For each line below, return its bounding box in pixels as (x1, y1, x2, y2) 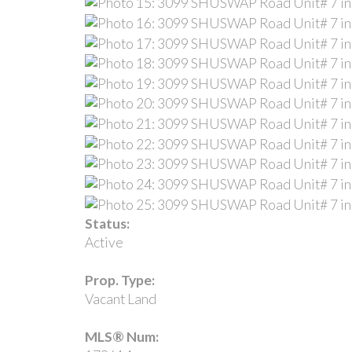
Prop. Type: (84, 271, 155, 288)
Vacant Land (84, 290, 156, 307)
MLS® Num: (84, 328, 159, 345)
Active (84, 233, 123, 251)
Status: (84, 214, 130, 232)
